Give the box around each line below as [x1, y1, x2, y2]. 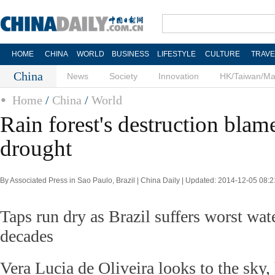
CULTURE [204, 50, 240, 58]
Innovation [158, 71, 199, 81]
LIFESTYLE [157, 50, 196, 58]
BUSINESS [111, 50, 149, 58]
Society [109, 71, 137, 81]
